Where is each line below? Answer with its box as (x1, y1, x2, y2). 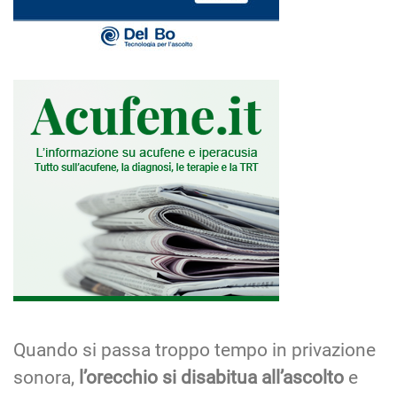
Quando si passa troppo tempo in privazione (13, 339, 376, 361)
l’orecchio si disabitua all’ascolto (79, 366, 344, 388)
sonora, (13, 366, 79, 388)
